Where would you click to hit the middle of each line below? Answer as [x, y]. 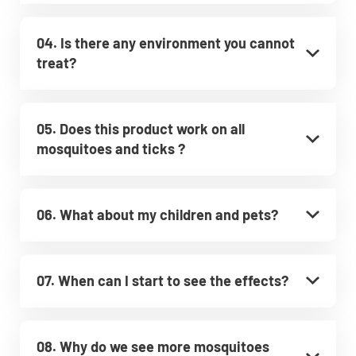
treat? [56, 62]
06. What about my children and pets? [157, 214]
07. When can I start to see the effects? [163, 280]
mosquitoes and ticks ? [111, 148]
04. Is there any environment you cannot [166, 43]
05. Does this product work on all [141, 128]
